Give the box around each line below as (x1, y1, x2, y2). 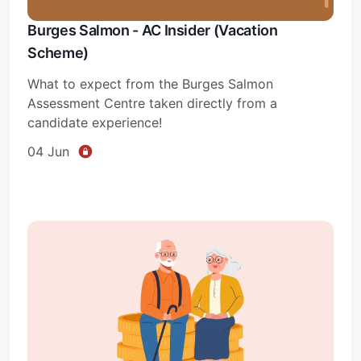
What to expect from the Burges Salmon (27, 75, 274, 92)
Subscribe (145, 277, 216, 294)
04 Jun (27, 143, 70, 160)
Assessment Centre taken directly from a (27, 94, 278, 111)
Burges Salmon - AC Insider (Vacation (27, 21, 278, 39)
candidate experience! (27, 114, 163, 131)
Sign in (157, 309, 204, 326)
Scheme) (27, 44, 89, 61)
